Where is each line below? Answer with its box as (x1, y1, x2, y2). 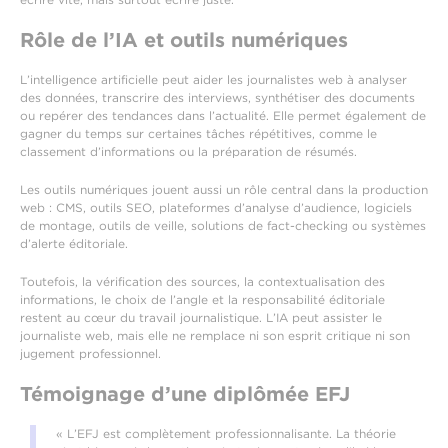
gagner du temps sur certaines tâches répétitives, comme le (20, 126, 377, 142)
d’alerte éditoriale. (20, 236, 128, 252)
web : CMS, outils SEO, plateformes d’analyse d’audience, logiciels (20, 200, 412, 216)
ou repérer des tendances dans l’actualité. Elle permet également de (20, 108, 426, 124)
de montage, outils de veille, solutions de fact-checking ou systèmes (20, 218, 426, 234)
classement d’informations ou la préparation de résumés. (20, 144, 357, 160)
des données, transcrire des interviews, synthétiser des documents (20, 90, 415, 106)
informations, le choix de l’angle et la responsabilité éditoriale (20, 292, 385, 308)
